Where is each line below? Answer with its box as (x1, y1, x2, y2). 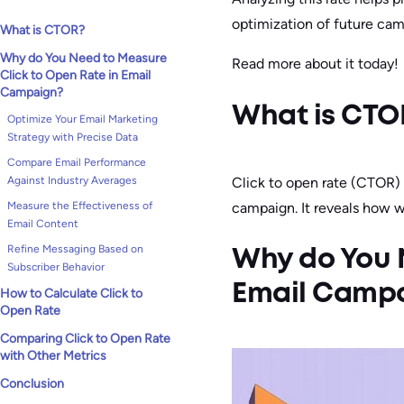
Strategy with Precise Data (7, 131, 138, 143)
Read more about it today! (232, 55, 399, 72)
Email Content (7, 217, 78, 230)
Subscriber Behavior (7, 261, 105, 273)
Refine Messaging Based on (7, 243, 143, 255)
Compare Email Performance (7, 156, 146, 169)
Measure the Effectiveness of (7, 199, 152, 212)
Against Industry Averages (7, 174, 137, 187)
